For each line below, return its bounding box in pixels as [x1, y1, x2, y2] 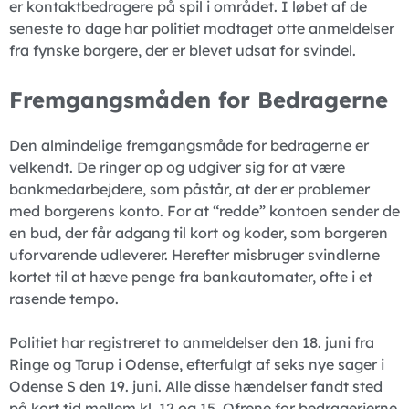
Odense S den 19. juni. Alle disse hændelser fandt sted [9, 377, 383, 396]
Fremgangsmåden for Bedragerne [9, 86, 388, 114]
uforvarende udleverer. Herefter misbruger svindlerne [9, 246, 380, 265]
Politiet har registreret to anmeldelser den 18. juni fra [9, 333, 374, 352]
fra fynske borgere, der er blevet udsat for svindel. [9, 41, 356, 60]
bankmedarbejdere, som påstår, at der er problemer [9, 180, 370, 199]
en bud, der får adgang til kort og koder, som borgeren [9, 224, 388, 243]
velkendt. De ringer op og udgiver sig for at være [9, 158, 345, 177]
